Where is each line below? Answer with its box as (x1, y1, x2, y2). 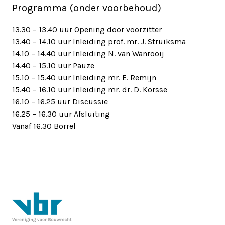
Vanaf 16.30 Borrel (12, 121, 76, 131)
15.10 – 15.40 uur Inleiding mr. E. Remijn (12, 73, 156, 83)
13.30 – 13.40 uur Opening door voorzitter (12, 25, 162, 35)
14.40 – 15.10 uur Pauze (12, 61, 94, 71)
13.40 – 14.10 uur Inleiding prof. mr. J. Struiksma (12, 37, 186, 47)
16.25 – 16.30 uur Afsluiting (12, 109, 110, 119)
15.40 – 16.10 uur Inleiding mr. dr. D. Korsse (12, 85, 167, 95)
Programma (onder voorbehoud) (12, 2, 161, 14)
